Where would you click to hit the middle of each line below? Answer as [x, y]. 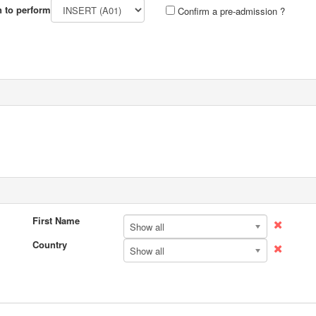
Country [49, 244]
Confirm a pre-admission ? [230, 11]
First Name [56, 220]
